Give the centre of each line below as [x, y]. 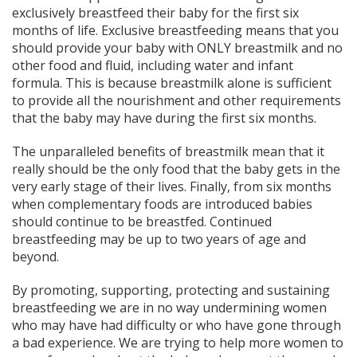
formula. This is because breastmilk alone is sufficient [172, 82]
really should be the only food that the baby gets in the [176, 169]
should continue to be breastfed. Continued [142, 221]
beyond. [35, 256]
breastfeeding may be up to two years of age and [159, 239]
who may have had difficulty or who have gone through [177, 325]
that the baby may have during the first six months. [164, 118]
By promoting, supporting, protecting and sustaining [171, 290]
